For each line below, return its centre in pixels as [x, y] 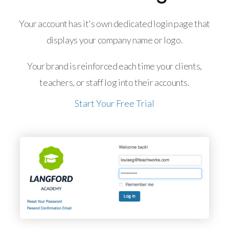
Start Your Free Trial [114, 103]
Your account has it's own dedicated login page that [114, 24]
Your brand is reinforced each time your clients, [114, 66]
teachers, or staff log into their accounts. [114, 82]
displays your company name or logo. [114, 40]
